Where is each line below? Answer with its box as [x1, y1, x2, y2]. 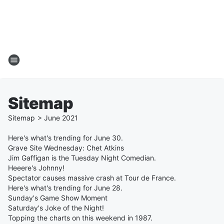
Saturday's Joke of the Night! [8, 203, 104, 212]
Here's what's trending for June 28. [8, 183, 122, 192]
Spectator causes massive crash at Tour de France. [8, 173, 176, 182]
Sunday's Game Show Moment [8, 193, 107, 202]
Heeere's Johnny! [8, 163, 64, 172]
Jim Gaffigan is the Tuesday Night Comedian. [8, 153, 156, 162]
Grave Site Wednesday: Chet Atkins [8, 143, 124, 152]
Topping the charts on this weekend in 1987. [8, 213, 152, 222]
